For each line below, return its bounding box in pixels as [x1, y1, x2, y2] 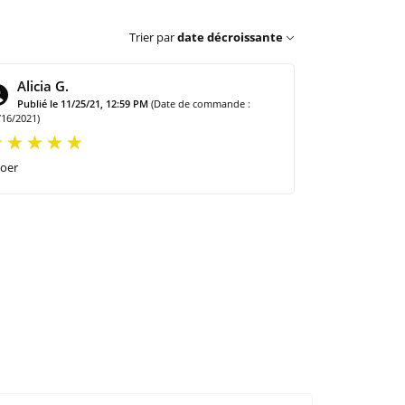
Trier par [129, 28, 174, 45]
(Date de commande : [151, 96, 251, 110]
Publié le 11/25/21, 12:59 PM [17, 96, 149, 110]
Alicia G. [17, 76, 70, 95]
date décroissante [177, 28, 283, 45]
